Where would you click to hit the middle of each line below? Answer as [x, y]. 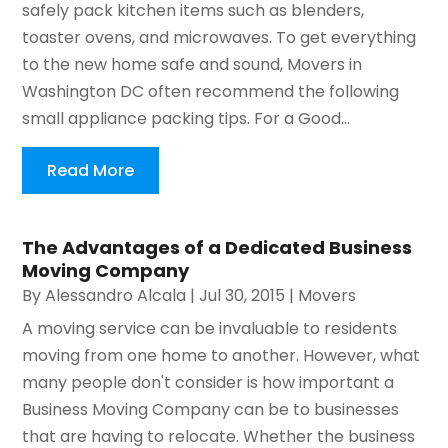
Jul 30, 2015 [242, 296]
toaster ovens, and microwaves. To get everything [219, 38]
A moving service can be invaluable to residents [210, 329]
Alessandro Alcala [116, 296]
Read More [91, 171]
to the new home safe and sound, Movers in [192, 65]
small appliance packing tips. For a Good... [186, 119]
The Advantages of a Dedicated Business [217, 248]
